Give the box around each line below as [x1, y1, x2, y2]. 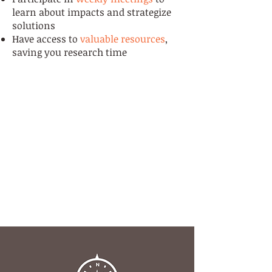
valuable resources [80, 32, 165, 46]
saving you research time [12, 46, 127, 59]
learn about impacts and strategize [12, 5, 171, 19]
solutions [12, 19, 55, 32]
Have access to [12, 32, 80, 46]
